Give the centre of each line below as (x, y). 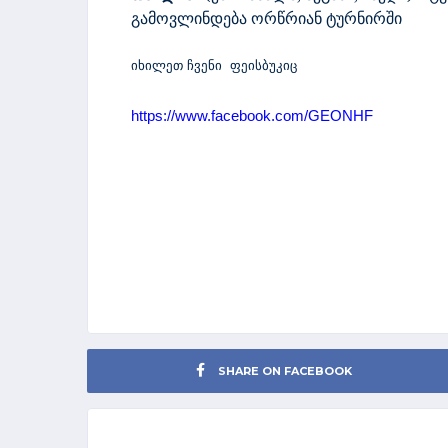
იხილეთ (157, 65)
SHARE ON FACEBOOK (285, 371)
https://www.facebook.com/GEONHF (252, 115)
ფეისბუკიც (259, 67)
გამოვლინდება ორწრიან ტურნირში (266, 17)
